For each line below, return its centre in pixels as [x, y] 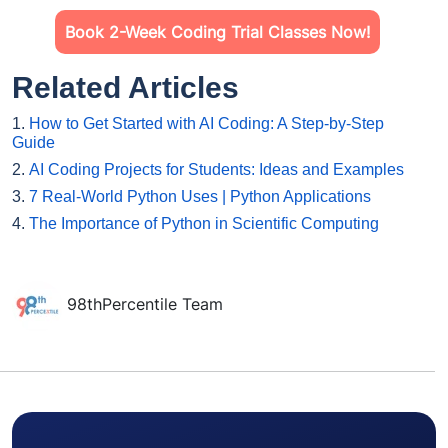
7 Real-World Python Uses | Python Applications [200, 197]
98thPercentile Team [145, 304]
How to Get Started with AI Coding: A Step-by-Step [206, 124]
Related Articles [125, 88]
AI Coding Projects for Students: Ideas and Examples [216, 170]
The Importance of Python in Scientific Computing [204, 224]
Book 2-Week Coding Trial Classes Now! [217, 32]
